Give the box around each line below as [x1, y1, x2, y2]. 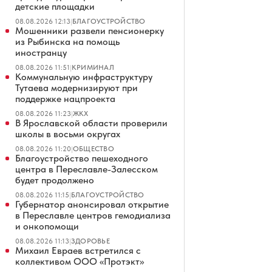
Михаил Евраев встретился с [15, 245, 141, 256]
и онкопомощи [15, 220, 79, 232]
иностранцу [15, 47, 67, 58]
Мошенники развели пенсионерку [15, 25, 164, 36]
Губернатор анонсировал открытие [15, 199, 169, 210]
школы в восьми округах [15, 128, 120, 140]
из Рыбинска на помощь [15, 36, 120, 47]
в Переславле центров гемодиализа [15, 209, 171, 221]
